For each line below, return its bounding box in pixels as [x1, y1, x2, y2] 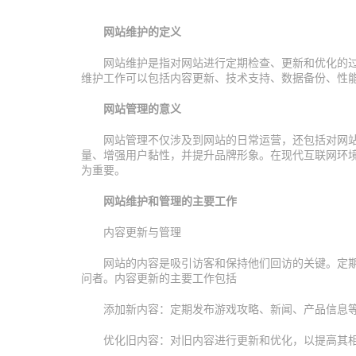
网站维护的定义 [103, 25, 181, 38]
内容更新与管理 [103, 225, 181, 238]
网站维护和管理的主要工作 [103, 194, 237, 207]
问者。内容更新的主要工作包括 [81, 271, 237, 284]
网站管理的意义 [103, 102, 181, 115]
